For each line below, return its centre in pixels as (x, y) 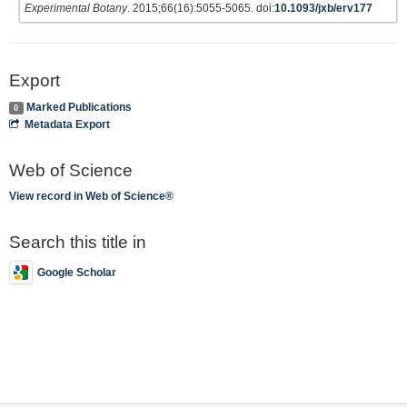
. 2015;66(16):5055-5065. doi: (201, 8)
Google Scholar (77, 272)
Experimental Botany (76, 8)
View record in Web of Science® (91, 196)
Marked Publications (79, 107)
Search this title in (78, 242)
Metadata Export (68, 124)
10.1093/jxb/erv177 (323, 8)
